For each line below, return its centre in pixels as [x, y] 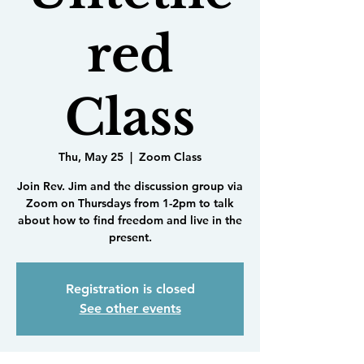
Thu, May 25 [91, 157]
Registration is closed [130, 289]
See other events [130, 308]
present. [130, 237]
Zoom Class [170, 157]
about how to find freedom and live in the [130, 220]
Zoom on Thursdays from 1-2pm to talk [130, 203]
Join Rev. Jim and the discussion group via [130, 186]
